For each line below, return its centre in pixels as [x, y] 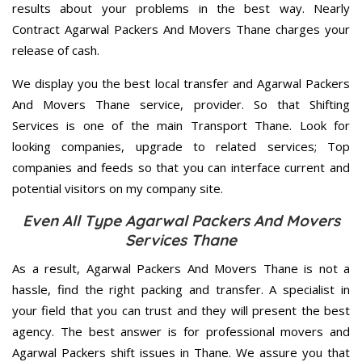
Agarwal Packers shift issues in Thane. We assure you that [181, 352]
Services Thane [181, 240]
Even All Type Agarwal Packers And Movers [181, 220]
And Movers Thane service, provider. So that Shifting [181, 104]
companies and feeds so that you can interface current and [181, 167]
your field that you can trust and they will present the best [181, 310]
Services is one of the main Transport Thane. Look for [181, 125]
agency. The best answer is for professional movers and [181, 331]
